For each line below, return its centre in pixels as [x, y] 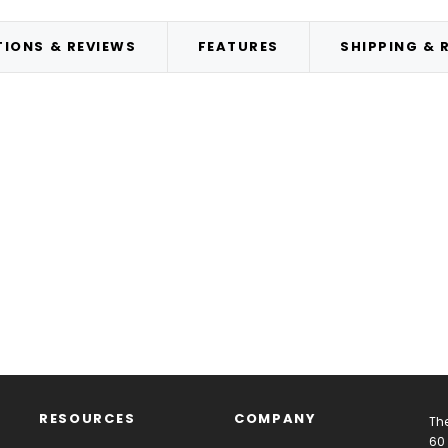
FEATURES [238, 46]
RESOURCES [87, 419]
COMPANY [275, 419]
